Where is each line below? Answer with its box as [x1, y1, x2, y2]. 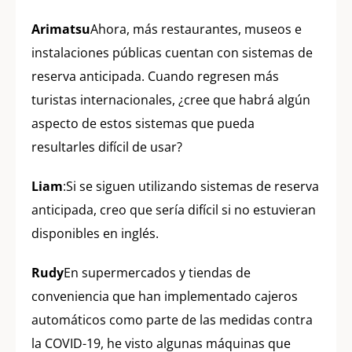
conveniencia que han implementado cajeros [31, 288, 298, 306]
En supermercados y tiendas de [64, 264, 251, 282]
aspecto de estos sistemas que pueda [31, 115, 255, 133]
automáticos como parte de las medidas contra [31, 311, 313, 329]
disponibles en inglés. [31, 225, 159, 243]
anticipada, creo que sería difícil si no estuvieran [31, 201, 316, 219]
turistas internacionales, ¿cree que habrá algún [31, 91, 310, 109]
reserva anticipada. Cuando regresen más [31, 68, 279, 86]
